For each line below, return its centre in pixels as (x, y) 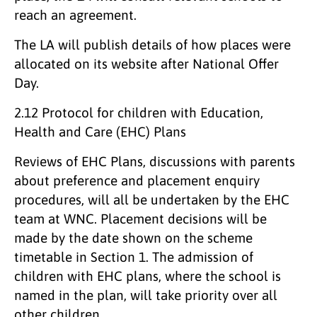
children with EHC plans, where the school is (148, 276)
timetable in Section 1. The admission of (134, 257)
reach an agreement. (75, 15)
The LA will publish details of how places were (152, 44)
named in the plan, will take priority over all (146, 295)
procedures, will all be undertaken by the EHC (152, 199)
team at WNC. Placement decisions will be (140, 218)
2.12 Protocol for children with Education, (139, 112)
